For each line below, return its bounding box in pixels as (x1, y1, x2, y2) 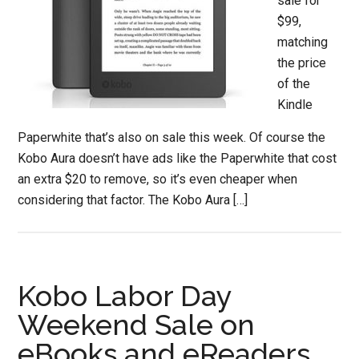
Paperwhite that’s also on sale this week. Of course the (18, 130, 326, 145)
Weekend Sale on (18, 308, 256, 341)
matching (277, 34, 329, 50)
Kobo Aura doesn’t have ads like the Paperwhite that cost (18, 151, 337, 166)
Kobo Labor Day (18, 279, 232, 313)
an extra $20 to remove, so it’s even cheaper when (18, 171, 298, 187)
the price (277, 55, 327, 71)
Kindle (277, 97, 313, 112)
